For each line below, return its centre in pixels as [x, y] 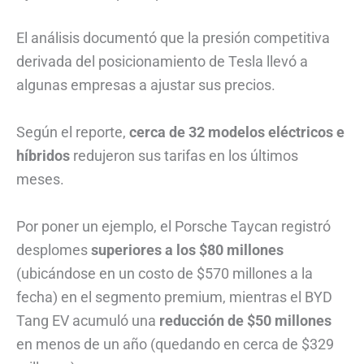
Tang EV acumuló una [88, 321]
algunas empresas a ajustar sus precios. [146, 85]
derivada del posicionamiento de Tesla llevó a [162, 62]
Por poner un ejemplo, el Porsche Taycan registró [173, 227]
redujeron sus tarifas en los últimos [184, 156]
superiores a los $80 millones [187, 250]
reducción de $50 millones [245, 321]
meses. [40, 180]
